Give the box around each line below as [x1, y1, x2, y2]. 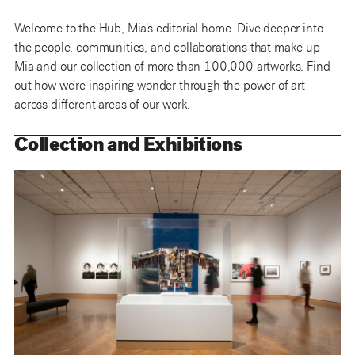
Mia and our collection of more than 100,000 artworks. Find [14, 61, 330, 75]
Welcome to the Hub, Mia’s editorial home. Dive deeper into [14, 23, 323, 37]
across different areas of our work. [14, 99, 194, 113]
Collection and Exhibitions [14, 137, 242, 157]
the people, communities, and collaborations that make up [14, 42, 320, 56]
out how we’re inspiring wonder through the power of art [14, 80, 305, 94]
